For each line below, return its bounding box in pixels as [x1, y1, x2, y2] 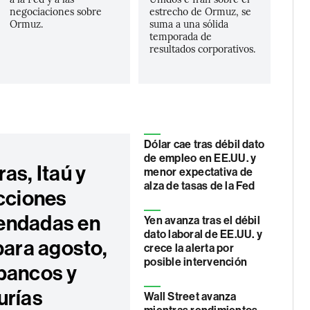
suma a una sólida [149, 17, 229, 30]
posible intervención [144, 255, 247, 268]
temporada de [149, 29, 212, 43]
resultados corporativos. [149, 42, 256, 55]
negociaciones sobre [9, 4, 102, 18]
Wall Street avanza [144, 290, 237, 303]
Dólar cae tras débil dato [144, 138, 265, 151]
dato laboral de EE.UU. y [144, 228, 262, 241]
